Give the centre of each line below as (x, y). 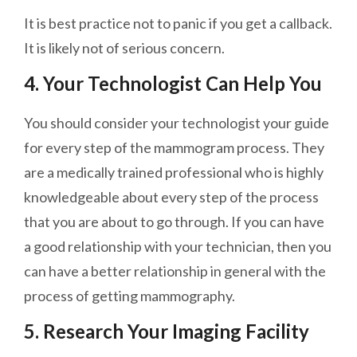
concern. (196, 48)
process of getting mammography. (129, 296)
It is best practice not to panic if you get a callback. (178, 24)
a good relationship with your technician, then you (178, 247)
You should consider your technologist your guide (177, 123)
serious (145, 48)
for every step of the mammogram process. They (174, 148)
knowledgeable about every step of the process (171, 197)
